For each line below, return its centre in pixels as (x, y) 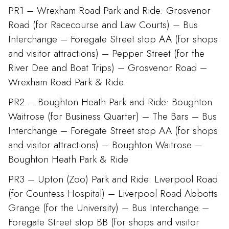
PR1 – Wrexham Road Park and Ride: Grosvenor (109, 10)
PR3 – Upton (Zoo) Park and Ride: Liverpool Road (113, 179)
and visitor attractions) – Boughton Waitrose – (105, 144)
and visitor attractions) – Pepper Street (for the (106, 53)
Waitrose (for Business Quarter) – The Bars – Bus (112, 116)
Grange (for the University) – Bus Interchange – (109, 207)
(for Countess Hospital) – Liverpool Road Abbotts (113, 193)
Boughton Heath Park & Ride (68, 159)
